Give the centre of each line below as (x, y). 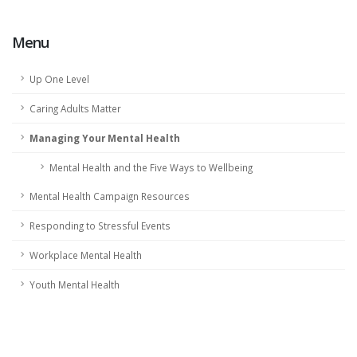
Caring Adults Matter (75, 108)
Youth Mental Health (75, 284)
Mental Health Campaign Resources (110, 196)
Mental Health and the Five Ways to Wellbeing (151, 167)
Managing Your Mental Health (105, 138)
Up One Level (59, 79)
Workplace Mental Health (86, 255)
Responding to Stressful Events (100, 226)
